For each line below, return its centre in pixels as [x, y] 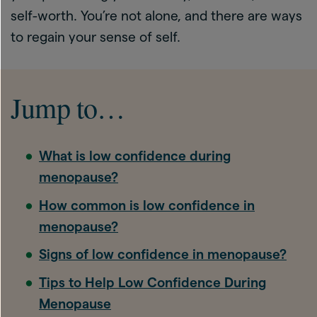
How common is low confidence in [147, 205]
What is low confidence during [135, 156]
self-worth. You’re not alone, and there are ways [156, 16]
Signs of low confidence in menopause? [163, 254]
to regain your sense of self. [96, 37]
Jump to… [68, 107]
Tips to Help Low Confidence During [152, 282]
